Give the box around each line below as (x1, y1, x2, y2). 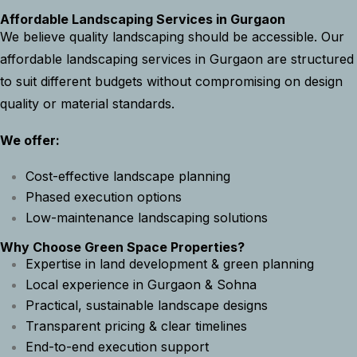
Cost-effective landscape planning (25, 168, 230, 185)
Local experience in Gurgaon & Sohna (25, 277, 257, 293)
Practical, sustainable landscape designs (25, 297, 268, 314)
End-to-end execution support (25, 339, 209, 355)
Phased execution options (25, 189, 182, 206)
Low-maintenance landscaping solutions (25, 210, 268, 226)
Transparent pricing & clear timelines (25, 318, 247, 335)
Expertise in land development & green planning (25, 256, 314, 273)
